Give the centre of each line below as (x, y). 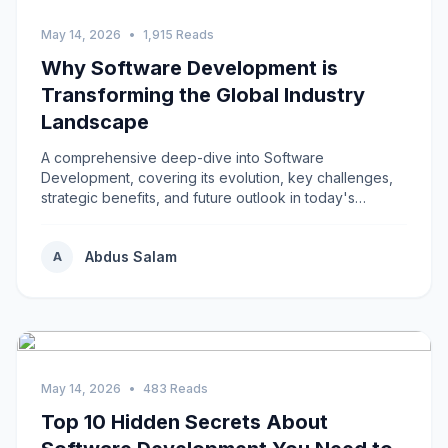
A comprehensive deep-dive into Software (182, 157)
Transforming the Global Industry (203, 95)
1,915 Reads (178, 34)
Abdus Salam (131, 256)
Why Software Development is (189, 68)
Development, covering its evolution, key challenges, (217, 177)
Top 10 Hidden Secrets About (184, 422)
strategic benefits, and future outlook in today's (198, 197)
